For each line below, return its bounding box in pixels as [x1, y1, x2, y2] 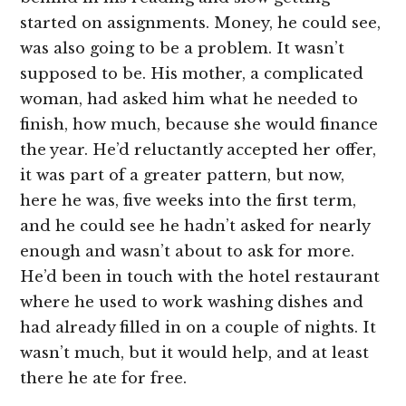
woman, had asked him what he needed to [20, 89, 359, 109]
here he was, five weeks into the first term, [20, 190, 357, 210]
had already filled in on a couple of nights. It [20, 317, 377, 337]
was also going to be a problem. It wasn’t [20, 38, 345, 58]
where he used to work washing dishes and [20, 292, 364, 312]
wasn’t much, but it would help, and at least [20, 343, 370, 362]
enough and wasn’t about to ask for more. [20, 241, 355, 261]
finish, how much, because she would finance [20, 114, 379, 134]
